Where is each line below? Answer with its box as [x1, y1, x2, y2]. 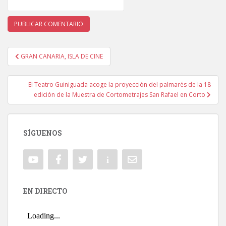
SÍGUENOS [23, 128, 62, 138]
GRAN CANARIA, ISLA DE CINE [21, 51, 103, 61]
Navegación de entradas [8, 55, 153, 72]
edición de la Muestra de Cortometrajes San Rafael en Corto [34, 90, 207, 99]
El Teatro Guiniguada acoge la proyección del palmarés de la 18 [28, 80, 211, 89]
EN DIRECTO [23, 186, 68, 196]
